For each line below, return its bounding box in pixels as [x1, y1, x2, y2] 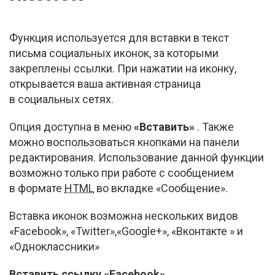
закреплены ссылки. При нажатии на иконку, [9, 62, 236, 75]
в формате [9, 182, 64, 195]
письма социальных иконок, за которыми [9, 47, 219, 60]
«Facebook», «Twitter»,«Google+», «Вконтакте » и [9, 225, 243, 238]
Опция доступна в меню [9, 120, 134, 133]
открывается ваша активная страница [9, 77, 201, 90]
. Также [195, 120, 234, 133]
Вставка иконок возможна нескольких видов [9, 209, 238, 222]
